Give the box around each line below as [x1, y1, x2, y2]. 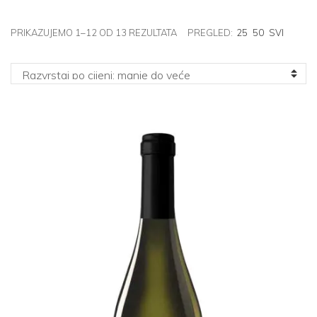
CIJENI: [176, 48, 204, 60]
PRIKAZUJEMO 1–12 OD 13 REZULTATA [11, 26, 177, 38]
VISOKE [176, 93, 209, 105]
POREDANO [176, 25, 229, 38]
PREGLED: [188, 26, 233, 38]
